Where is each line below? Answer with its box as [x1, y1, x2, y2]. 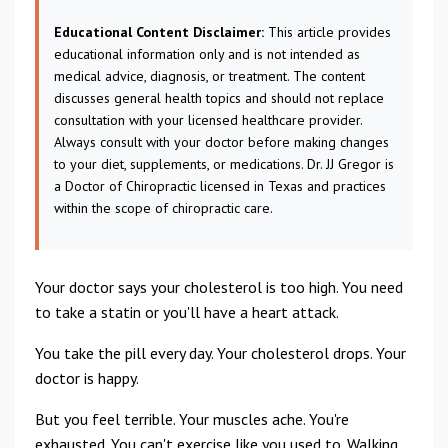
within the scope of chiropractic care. [54, 199, 273, 217]
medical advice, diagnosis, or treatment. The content [54, 67, 365, 85]
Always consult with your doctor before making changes [54, 133, 389, 151]
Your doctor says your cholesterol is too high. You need [35, 277, 403, 297]
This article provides [264, 23, 391, 41]
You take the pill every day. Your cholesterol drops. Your [35, 343, 406, 363]
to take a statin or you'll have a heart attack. [35, 302, 339, 322]
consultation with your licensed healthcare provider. [54, 111, 362, 129]
